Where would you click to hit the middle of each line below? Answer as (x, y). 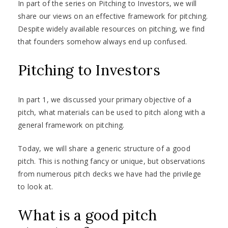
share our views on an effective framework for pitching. (113, 16)
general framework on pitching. (71, 125)
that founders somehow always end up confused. (103, 42)
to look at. (36, 187)
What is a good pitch (88, 216)
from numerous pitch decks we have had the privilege (110, 174)
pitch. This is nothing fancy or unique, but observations (112, 161)
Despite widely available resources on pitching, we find (111, 29)
